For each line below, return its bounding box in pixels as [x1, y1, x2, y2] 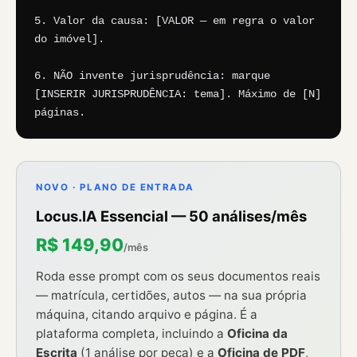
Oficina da [227, 326, 288, 342]
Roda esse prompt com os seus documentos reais [36, 269, 320, 284]
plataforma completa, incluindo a [36, 326, 227, 342]
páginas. [34, 107, 85, 120]
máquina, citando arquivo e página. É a [36, 307, 257, 323]
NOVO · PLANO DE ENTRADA [36, 182, 195, 194]
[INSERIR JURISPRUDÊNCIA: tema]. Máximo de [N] [34, 88, 321, 101]
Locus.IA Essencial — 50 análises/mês [36, 207, 307, 226]
